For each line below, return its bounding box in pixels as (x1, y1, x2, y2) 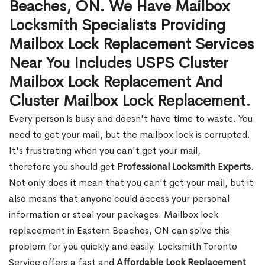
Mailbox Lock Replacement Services (9, 34, 254, 54)
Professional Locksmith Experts (117, 160, 251, 173)
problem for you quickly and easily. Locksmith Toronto (9, 240, 237, 253)
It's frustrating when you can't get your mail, (9, 144, 201, 157)
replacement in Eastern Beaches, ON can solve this (9, 224, 230, 237)
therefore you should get (9, 160, 117, 173)
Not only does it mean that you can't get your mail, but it (9, 176, 253, 189)
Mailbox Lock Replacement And (9, 72, 222, 92)
